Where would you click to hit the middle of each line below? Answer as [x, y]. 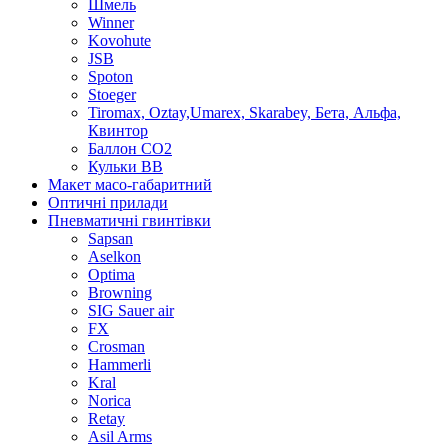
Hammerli [119, 365]
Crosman [116, 347]
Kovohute [119, 41]
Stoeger [112, 95]
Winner [111, 23]
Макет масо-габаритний [130, 185]
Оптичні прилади [108, 203]
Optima [111, 275]
